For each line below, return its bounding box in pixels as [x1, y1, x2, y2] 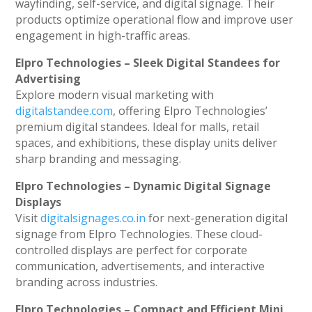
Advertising [15, 71, 81, 87]
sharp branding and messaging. [15, 151, 182, 167]
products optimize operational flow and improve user [15, 12, 294, 28]
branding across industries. [15, 274, 158, 290]
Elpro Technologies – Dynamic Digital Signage [15, 178, 272, 194]
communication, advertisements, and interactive [15, 258, 265, 274]
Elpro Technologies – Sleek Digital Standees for [15, 55, 281, 71]
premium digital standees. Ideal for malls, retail [15, 119, 260, 135]
